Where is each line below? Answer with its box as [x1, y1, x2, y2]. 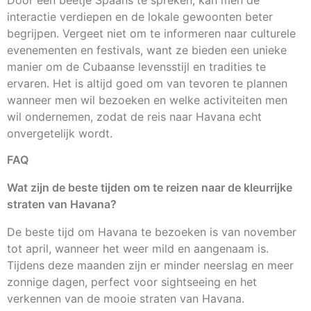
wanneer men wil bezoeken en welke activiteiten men [7, 93, 287, 107]
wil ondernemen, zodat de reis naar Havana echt [7, 110, 262, 124]
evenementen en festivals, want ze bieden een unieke [7, 43, 287, 57]
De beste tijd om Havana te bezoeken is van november [7, 225, 296, 239]
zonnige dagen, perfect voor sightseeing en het [7, 275, 257, 289]
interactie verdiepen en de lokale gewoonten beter [7, 10, 273, 24]
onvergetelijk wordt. [7, 126, 112, 140]
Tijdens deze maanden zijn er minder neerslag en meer [7, 258, 294, 273]
